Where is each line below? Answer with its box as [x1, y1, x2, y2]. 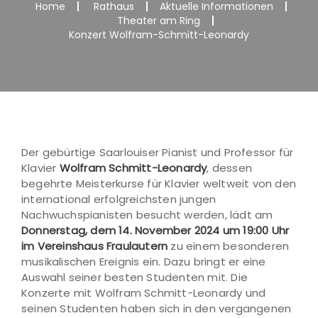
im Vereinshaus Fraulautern [21, 238, 168, 253]
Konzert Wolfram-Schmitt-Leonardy [69, 28, 249, 42]
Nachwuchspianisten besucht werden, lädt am [21, 207, 273, 222]
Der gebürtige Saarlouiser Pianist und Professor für [21, 145, 294, 160]
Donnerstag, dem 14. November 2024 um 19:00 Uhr [21, 223, 290, 238]
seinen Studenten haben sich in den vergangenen [21, 301, 292, 316]
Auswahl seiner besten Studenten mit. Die [21, 270, 248, 285]
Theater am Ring [116, 13, 200, 28]
